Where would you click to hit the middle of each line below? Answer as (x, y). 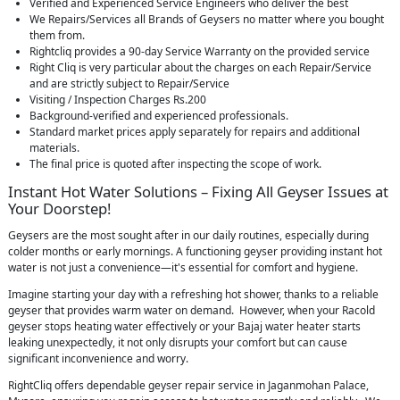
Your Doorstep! (59, 209)
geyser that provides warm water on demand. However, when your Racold (192, 311)
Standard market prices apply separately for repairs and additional (195, 132)
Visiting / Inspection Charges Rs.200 (118, 100)
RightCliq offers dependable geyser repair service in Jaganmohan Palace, (188, 386)
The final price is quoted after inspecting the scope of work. (175, 164)
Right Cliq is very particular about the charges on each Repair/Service (200, 68)
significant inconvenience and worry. (100, 359)
